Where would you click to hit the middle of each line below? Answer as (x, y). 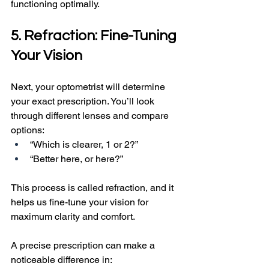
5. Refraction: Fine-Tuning (95, 36)
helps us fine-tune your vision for (81, 202)
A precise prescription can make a (84, 246)
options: (28, 130)
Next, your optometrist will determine (89, 87)
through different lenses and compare (91, 116)
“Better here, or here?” (77, 159)
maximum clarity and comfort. (73, 217)
